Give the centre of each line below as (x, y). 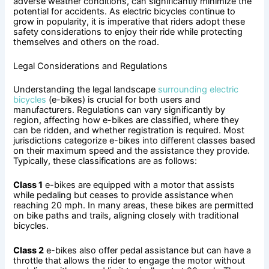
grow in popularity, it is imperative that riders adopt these (129, 21)
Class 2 (29, 250)
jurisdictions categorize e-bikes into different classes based (134, 140)
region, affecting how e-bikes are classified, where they (126, 120)
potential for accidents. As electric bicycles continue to (125, 11)
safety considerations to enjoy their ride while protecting (128, 32)
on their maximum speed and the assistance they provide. (132, 150)
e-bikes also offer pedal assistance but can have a (148, 250)
